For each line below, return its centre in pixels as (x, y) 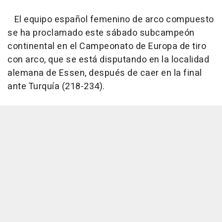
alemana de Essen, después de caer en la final (105, 73)
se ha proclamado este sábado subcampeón (101, 33)
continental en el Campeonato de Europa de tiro (107, 46)
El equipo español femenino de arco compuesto (111, 19)
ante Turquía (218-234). (56, 86)
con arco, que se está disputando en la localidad (108, 59)
